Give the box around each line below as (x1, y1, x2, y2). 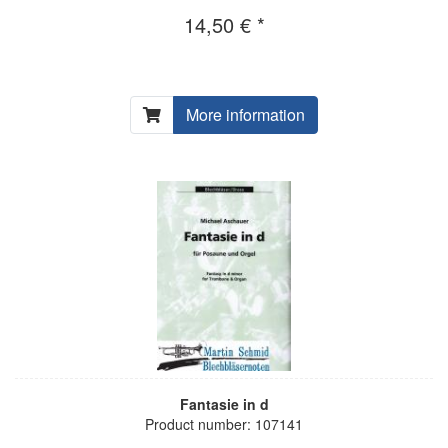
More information (186, 102, 305, 126)
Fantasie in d (179, 393, 269, 414)
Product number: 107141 (145, 413, 303, 434)
